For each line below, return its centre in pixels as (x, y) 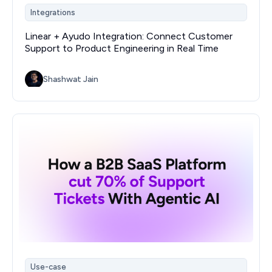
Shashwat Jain (71, 79)
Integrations (53, 12)
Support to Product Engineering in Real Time (122, 49)
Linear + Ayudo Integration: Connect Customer (129, 36)
